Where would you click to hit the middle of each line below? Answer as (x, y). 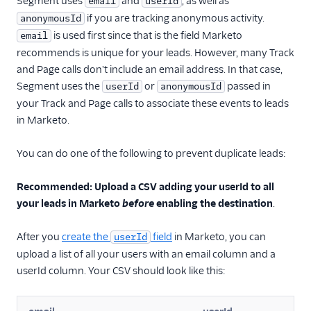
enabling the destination (213, 204)
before (138, 204)
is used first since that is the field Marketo (147, 36)
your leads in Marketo (69, 204)
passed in (248, 86)
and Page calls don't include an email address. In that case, (150, 70)
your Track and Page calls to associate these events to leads (153, 104)
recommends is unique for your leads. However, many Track (155, 53)
